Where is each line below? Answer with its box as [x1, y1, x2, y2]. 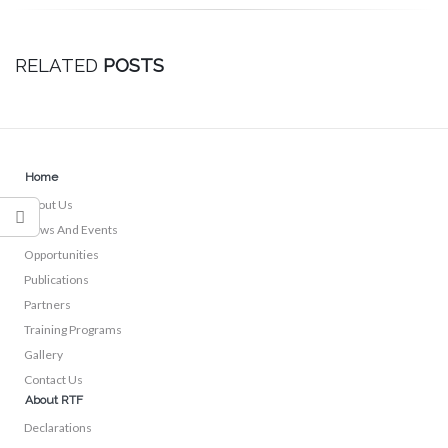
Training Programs [24, 322, 122, 338]
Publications [24, 272, 89, 288]
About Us [24, 197, 73, 213]
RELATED [15, 55, 103, 77]
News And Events [24, 222, 118, 238]
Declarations [24, 420, 92, 436]
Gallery [24, 347, 63, 363]
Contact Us [24, 372, 83, 388]
